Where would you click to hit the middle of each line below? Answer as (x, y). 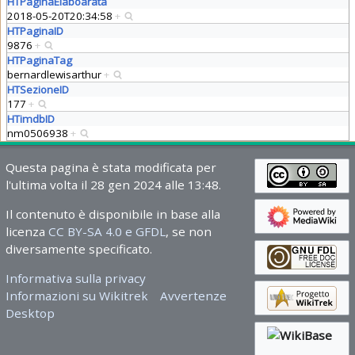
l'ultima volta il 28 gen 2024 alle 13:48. (113, 184)
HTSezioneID (38, 90)
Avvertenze (194, 295)
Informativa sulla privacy (75, 278)
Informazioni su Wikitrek (76, 295)
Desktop (30, 313)
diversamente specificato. (78, 248)
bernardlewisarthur (55, 75)
